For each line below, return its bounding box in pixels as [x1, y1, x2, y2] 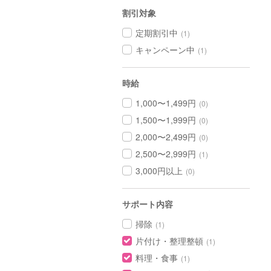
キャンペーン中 [135, 44, 195, 56]
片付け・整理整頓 [135, 235, 203, 247]
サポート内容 [122, 198, 173, 210]
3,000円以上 [135, 165, 183, 177]
